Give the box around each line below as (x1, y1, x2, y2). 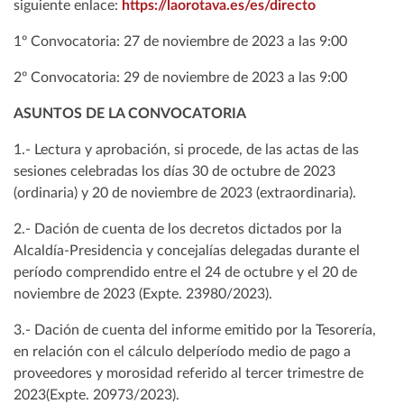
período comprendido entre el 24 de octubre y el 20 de (14, 265, 357, 280)
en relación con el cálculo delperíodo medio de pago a (14, 344, 351, 360)
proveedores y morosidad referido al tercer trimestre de (14, 366, 363, 381)
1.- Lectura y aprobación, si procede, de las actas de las (14, 142, 359, 158)
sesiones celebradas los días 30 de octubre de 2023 (14, 164, 335, 179)
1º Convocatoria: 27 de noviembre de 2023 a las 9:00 (14, 34, 351, 50)
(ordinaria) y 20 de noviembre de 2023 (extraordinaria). (14, 186, 356, 201)
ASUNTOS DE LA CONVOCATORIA (14, 106, 246, 122)
